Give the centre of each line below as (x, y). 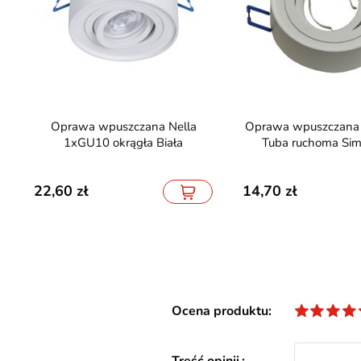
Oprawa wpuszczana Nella (55, 127)
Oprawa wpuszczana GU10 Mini (249, 127)
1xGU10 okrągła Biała (124, 143)
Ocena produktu (220, 311)
